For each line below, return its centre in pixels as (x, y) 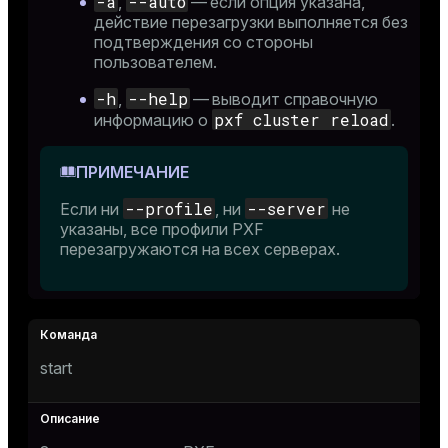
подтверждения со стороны (203, 42)
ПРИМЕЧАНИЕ (132, 172)
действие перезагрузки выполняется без (251, 22)
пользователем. (155, 62)
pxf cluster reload (301, 119)
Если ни (91, 209)
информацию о (153, 120)
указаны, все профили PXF (162, 229)
